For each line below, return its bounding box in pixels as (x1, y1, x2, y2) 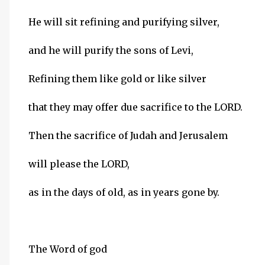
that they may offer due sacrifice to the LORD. (28, 101, 243, 113)
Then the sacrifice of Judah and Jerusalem (28, 130, 228, 141)
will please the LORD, (28, 158, 130, 170)
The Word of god (28, 243, 107, 255)
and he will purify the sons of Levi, (28, 44, 193, 56)
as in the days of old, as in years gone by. (28, 186, 219, 198)
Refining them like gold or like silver (28, 73, 206, 85)
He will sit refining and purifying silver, (28, 16, 219, 28)
